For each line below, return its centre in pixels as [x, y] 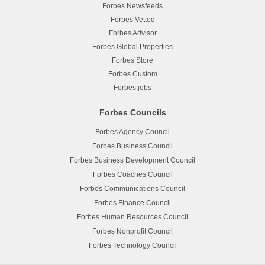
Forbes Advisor [132, 33]
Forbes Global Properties [132, 46]
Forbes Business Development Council [132, 160]
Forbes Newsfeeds [132, 6]
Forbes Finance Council [132, 203]
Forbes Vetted [132, 19]
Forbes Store [132, 60]
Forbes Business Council [132, 146]
